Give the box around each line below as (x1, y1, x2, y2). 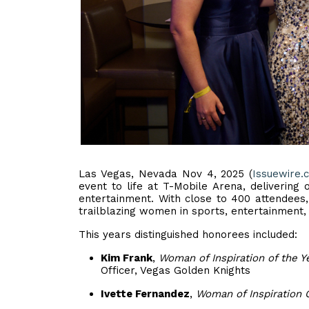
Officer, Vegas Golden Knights (101, 264, 250, 277)
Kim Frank (101, 252, 152, 264)
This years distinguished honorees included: (79, 228, 297, 241)
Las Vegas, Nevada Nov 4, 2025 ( (79, 168, 253, 180)
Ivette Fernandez (101, 288, 190, 300)
